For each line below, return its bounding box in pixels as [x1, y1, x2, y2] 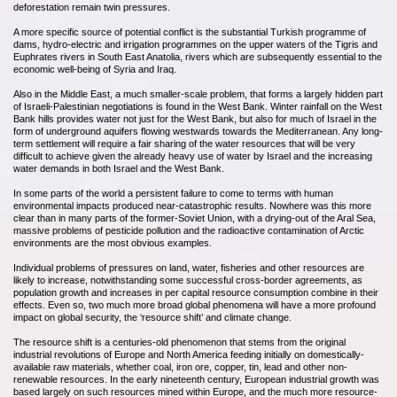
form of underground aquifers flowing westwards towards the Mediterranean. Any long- [13, 126, 383, 136]
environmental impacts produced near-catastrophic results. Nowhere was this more [13, 200, 371, 211]
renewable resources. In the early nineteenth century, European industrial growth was [13, 374, 379, 385]
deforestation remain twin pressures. [13, 2, 170, 12]
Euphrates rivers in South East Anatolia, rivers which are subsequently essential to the [13, 51, 382, 62]
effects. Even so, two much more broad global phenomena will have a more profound [13, 300, 376, 310]
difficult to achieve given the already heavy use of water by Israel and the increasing [13, 151, 372, 161]
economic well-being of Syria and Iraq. [13, 64, 176, 74]
